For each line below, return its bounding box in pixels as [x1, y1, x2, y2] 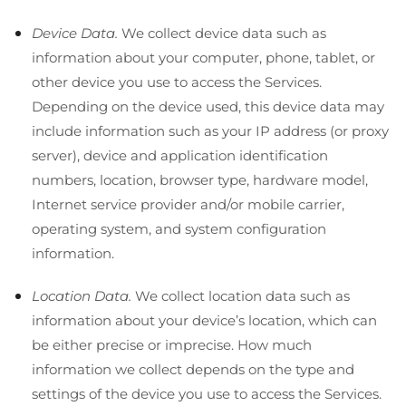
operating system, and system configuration [32, 219, 326, 237]
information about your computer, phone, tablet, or [32, 48, 375, 66]
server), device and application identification [32, 146, 328, 164]
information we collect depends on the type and [32, 360, 354, 378]
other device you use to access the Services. [32, 72, 322, 91]
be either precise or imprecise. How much [32, 335, 312, 353]
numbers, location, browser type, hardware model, [32, 170, 368, 188]
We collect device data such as [118, 24, 326, 42]
